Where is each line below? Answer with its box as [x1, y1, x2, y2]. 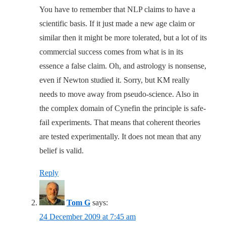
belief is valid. [39, 146, 84, 155]
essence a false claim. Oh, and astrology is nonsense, [39, 62, 206, 71]
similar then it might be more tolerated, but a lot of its [39, 33, 207, 42]
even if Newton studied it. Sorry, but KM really [39, 76, 190, 85]
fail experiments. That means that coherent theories [39, 118, 200, 127]
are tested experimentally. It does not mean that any [39, 132, 201, 141]
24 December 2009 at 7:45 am [39, 212, 136, 221]
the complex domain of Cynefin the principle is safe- [39, 104, 206, 113]
